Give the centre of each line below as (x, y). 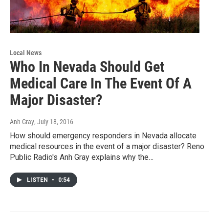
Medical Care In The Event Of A (101, 83)
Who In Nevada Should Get (87, 66)
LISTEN (38, 180)
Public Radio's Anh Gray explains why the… (82, 157)
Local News (26, 53)
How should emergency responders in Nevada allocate (103, 135)
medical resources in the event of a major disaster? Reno (107, 146)
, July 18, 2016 (54, 121)
